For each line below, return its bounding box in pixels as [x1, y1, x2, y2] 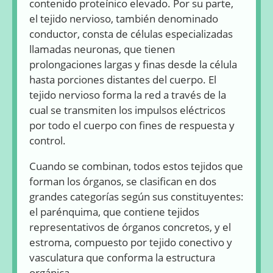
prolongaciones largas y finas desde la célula [29, 57, 237, 72]
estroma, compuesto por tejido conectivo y [29, 235, 232, 249]
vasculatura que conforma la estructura [29, 250, 215, 264]
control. [29, 133, 66, 148]
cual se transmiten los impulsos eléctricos [29, 103, 225, 118]
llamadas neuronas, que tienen [29, 42, 175, 57]
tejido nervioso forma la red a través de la [29, 88, 226, 102]
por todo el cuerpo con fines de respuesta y [29, 118, 235, 133]
